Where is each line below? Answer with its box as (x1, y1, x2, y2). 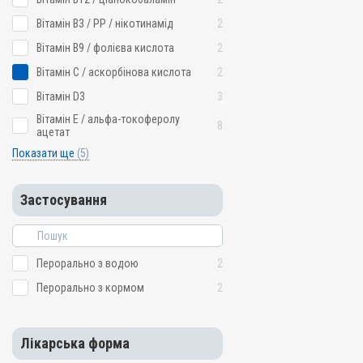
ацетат (36, 126, 70, 139)
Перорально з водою (36, 257, 139, 270)
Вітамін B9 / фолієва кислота (36, 41, 174, 54)
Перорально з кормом (36, 281, 144, 294)
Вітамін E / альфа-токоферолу (36, 113, 180, 126)
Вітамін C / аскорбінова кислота (36, 66, 191, 79)
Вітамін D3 (36, 90, 85, 103)
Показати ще (12, 147, 77, 160)
